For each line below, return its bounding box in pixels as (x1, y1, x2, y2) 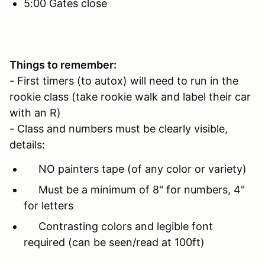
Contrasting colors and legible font (24, 219, 213, 232)
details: (9, 138, 45, 151)
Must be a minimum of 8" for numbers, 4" (24, 183, 245, 196)
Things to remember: (9, 58, 117, 71)
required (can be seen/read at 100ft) (24, 235, 205, 248)
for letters (24, 199, 73, 212)
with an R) (9, 106, 64, 119)
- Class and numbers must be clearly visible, (9, 122, 228, 135)
